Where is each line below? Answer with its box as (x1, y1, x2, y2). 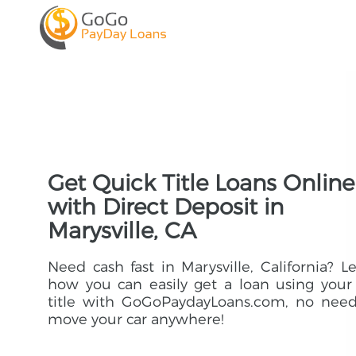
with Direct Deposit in (48, 193, 284, 220)
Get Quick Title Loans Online (48, 169, 354, 196)
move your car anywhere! (48, 311, 224, 328)
